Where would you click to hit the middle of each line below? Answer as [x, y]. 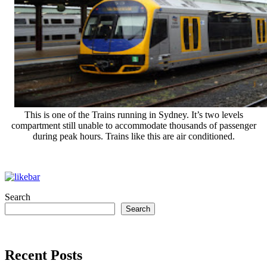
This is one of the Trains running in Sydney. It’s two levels [133, 115]
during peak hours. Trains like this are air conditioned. [133, 136]
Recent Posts [44, 255]
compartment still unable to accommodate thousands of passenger [133, 126]
